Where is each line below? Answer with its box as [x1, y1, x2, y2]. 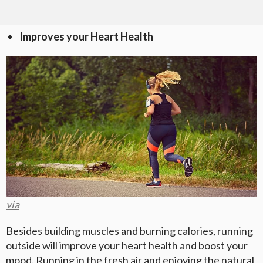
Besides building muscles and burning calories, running [6, 224, 253, 238]
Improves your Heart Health [19, 30, 153, 43]
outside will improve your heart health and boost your [6, 239, 248, 252]
